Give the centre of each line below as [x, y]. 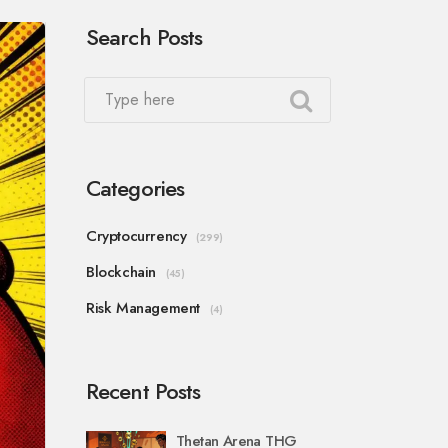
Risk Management [143, 308]
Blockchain [121, 272]
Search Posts [144, 37]
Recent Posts [143, 391]
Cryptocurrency [136, 236]
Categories [135, 188]
